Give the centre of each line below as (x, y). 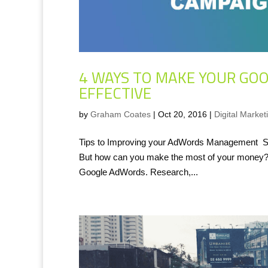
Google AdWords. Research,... (138, 172)
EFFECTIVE (115, 93)
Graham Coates (121, 114)
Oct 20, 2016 (182, 114)
